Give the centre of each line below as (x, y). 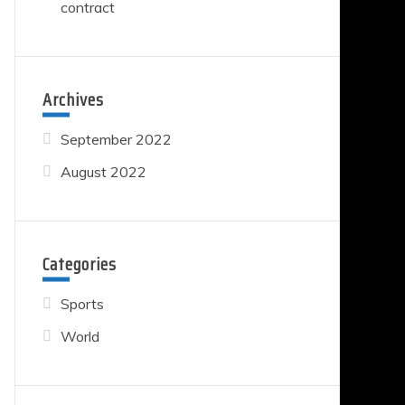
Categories (79, 264)
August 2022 (103, 171)
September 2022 (116, 139)
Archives (73, 99)
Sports (82, 303)
